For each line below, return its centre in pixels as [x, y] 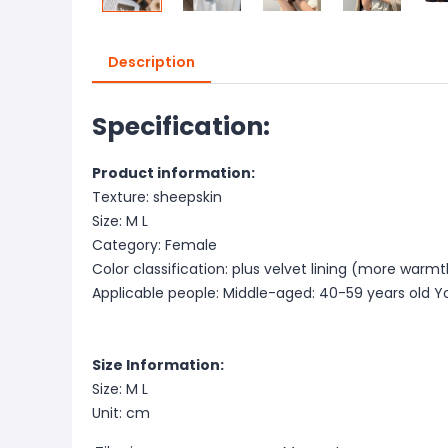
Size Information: [158, 365]
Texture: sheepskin [157, 197]
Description [151, 62]
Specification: [181, 126]
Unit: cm [121, 413]
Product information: [173, 173]
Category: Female [154, 245]
